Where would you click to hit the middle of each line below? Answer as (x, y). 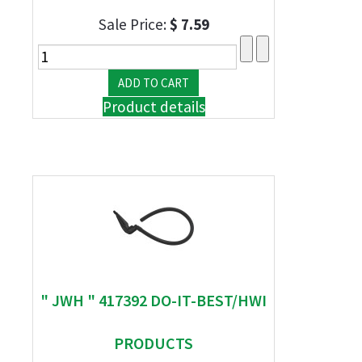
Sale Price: (134, 24)
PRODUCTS (154, 343)
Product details (154, 107)
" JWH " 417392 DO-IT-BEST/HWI (154, 300)
